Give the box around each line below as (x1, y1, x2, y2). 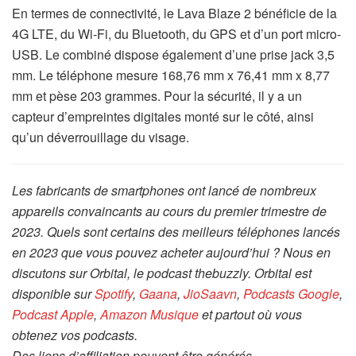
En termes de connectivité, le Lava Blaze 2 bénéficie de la (12, 3, 337, 22)
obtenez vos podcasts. (12, 325, 137, 344)
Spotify (95, 284, 133, 303)
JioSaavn (184, 284, 237, 303)
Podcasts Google (243, 284, 339, 303)
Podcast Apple (12, 304, 94, 323)
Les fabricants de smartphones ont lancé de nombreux (12, 180, 316, 199)
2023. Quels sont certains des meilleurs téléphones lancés (12, 222, 340, 241)
